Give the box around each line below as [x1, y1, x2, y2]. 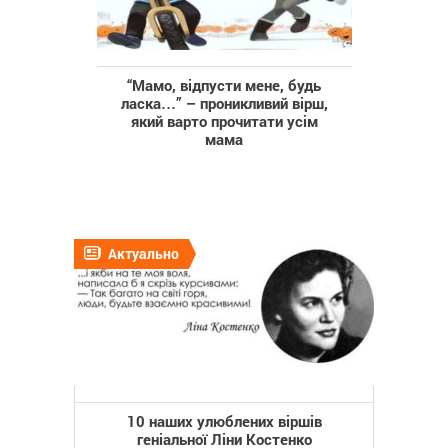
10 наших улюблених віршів [126, 410, 322, 431]
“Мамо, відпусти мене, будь [127, 74, 321, 95]
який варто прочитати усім [130, 110, 318, 131]
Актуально [108, 243, 179, 263]
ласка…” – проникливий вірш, [120, 92, 328, 113]
